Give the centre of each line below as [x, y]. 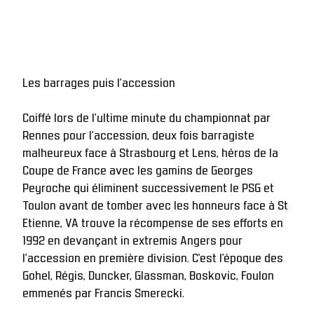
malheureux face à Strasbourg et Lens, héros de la [150, 151]
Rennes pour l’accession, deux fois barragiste [138, 134]
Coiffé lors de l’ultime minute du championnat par [146, 116]
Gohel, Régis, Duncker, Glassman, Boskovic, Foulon [148, 274]
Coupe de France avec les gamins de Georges [138, 169]
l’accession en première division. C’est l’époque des [153, 256]
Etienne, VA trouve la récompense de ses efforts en [153, 221]
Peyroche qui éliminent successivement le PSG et [148, 186]
